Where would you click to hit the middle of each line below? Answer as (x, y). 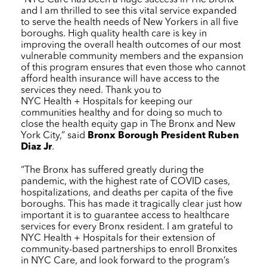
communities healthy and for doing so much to (122, 113)
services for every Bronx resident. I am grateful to (127, 227)
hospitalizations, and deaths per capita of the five (127, 193)
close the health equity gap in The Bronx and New (128, 124)
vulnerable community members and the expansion (132, 56)
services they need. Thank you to (91, 90)
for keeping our (158, 102)
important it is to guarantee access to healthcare (125, 215)
